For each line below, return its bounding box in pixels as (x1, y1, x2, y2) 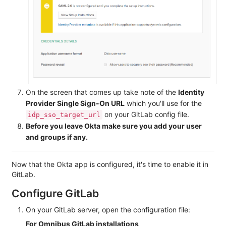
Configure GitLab (12, 187, 99, 200)
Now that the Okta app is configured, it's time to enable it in (12, 160, 208, 169)
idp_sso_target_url (28, 111, 100, 119)
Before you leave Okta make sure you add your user (26, 122, 202, 131)
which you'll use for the (125, 99, 202, 108)
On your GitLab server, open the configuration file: (26, 205, 190, 214)
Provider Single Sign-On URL (26, 99, 125, 108)
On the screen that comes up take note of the (26, 88, 178, 97)
